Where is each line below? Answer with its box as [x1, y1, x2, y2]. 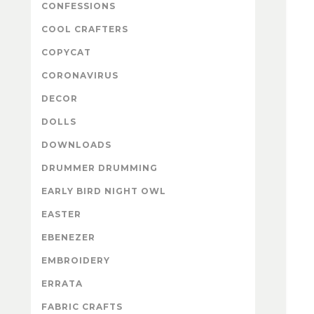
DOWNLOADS [41, 139, 111, 150]
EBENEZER [41, 231, 95, 243]
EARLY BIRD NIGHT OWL [41, 185, 166, 196]
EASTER [41, 208, 81, 219]
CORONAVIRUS [41, 69, 118, 81]
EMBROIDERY [41, 254, 110, 266]
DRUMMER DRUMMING [41, 162, 158, 173]
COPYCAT [41, 46, 91, 57]
